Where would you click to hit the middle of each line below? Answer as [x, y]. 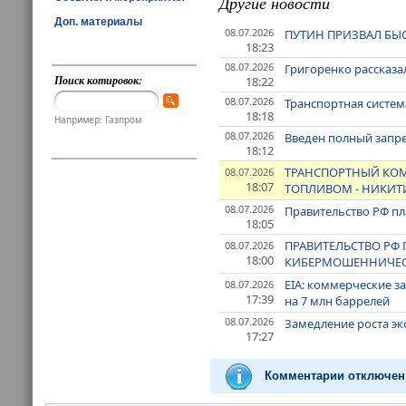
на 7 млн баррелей [338, 301]
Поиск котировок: [99, 80]
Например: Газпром [98, 120]
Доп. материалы [98, 21]
